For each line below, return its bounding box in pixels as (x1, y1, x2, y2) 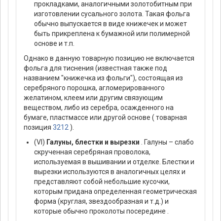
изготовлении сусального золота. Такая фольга (34, 10, 190, 18)
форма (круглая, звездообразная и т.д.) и (34, 197, 169, 206)
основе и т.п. (34, 39, 74, 48)
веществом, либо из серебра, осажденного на (24, 104, 174, 112)
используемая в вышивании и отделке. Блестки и (34, 158, 194, 166)
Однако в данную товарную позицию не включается (24, 54, 194, 63)
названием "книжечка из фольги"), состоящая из (24, 74, 183, 82)
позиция (24, 123, 53, 132)
